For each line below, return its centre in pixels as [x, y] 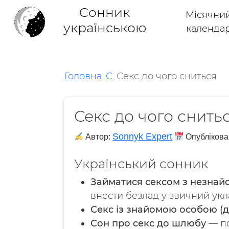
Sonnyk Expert [143, 136]
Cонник [105, 12]
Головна [83, 76]
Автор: [98, 137]
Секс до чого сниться [167, 76]
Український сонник [141, 164]
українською [105, 28]
